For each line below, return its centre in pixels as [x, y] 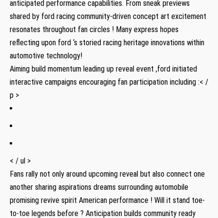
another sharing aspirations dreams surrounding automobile [99, 187]
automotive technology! [46, 55]
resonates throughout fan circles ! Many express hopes [94, 29]
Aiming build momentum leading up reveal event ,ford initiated [103, 69]
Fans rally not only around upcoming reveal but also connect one [107, 174]
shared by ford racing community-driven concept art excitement [108, 16]
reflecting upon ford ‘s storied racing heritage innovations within [107, 42]
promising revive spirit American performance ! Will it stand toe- [107, 200]
